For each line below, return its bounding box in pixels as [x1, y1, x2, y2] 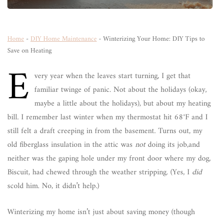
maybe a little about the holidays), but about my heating [34, 97, 211, 110]
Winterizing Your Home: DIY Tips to [103, 33, 205, 45]
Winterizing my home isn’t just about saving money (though [7, 205, 195, 219]
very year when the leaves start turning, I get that [34, 69, 191, 83]
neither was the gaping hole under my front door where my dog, [7, 152, 211, 165]
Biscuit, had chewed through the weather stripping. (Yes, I [7, 165, 192, 179]
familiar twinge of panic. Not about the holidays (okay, [34, 83, 207, 97]
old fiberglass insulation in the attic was [7, 138, 135, 152]
